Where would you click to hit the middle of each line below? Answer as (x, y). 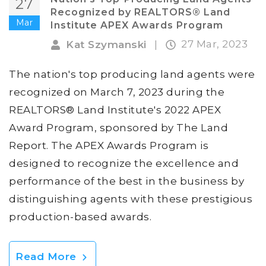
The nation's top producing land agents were (132, 75)
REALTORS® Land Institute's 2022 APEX (115, 110)
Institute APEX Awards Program (137, 25)
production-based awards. (80, 217)
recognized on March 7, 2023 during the (117, 92)
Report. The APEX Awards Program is (109, 146)
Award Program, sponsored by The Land (118, 128)
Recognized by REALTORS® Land (140, 12)
